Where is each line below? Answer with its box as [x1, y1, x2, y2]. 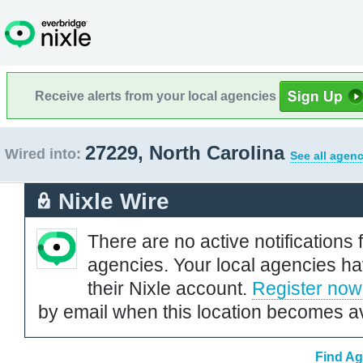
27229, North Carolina [85, 142, 290, 164]
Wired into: [5, 146, 81, 162]
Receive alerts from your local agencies [35, 88, 280, 103]
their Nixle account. [88, 277, 252, 299]
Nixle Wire [58, 188, 169, 214]
